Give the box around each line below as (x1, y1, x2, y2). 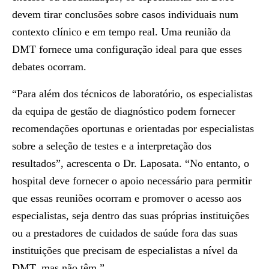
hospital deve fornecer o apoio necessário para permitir (12, 175, 252, 187)
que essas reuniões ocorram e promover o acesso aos (12, 192, 241, 204)
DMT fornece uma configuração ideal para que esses (12, 43, 242, 55)
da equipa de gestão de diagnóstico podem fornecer (12, 105, 235, 117)
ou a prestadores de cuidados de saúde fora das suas (12, 227, 238, 239)
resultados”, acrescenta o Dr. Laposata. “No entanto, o (12, 157, 249, 169)
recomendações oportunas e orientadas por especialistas (12, 122, 254, 134)
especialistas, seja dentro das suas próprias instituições (12, 210, 249, 222)
